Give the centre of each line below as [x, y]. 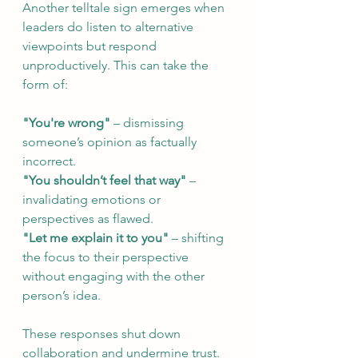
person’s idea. [62, 295]
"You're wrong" [66, 123]
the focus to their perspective [107, 257]
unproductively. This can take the [117, 65]
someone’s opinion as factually [111, 142]
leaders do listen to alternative [109, 27]
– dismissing [149, 123]
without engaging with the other [115, 276]
